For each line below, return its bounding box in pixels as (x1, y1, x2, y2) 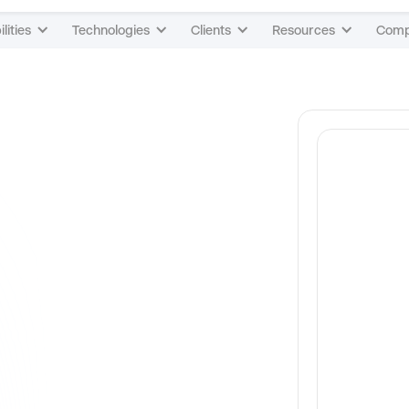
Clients (190, 21, 231, 38)
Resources (271, 21, 335, 38)
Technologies (71, 21, 150, 38)
